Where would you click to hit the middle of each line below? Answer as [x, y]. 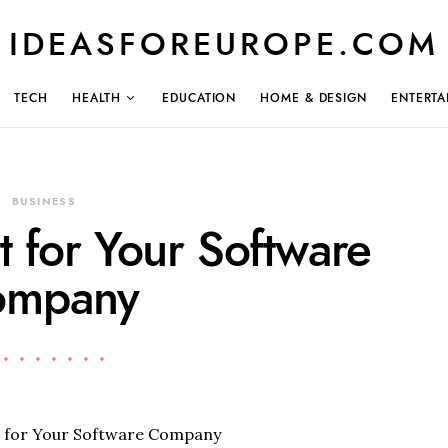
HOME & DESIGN [313, 97]
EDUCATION [199, 97]
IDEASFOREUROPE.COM [224, 44]
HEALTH [96, 97]
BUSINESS [44, 201]
